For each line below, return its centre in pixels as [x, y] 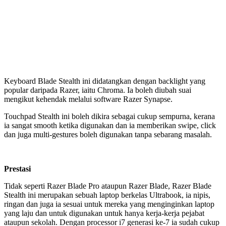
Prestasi [17, 168]
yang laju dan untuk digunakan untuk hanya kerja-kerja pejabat [104, 213]
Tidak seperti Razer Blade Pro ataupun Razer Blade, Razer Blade [108, 186]
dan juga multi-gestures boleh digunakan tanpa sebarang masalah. [108, 134]
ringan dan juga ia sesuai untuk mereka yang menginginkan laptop [109, 204]
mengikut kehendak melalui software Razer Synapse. [88, 99]
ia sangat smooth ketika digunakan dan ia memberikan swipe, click [110, 125]
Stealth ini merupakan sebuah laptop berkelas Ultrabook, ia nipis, [107, 195]
